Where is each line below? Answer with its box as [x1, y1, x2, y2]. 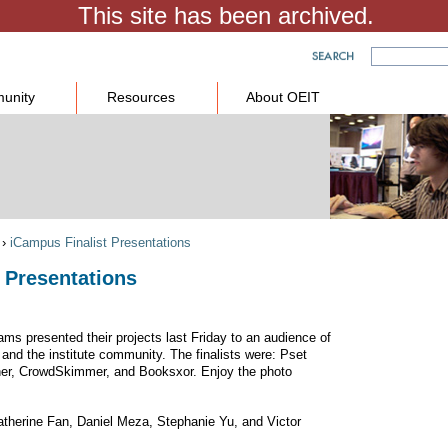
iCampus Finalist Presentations [10, 235, 191, 250]
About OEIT [245, 90, 320, 105]
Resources [107, 90, 176, 105]
